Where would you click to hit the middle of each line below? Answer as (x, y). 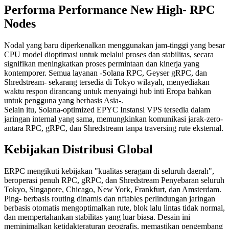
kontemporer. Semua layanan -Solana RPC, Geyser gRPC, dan (106, 73)
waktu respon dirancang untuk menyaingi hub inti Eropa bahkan (108, 91)
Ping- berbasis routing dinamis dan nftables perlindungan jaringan (110, 199)
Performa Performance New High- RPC (109, 9)
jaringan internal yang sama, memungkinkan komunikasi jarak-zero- (113, 119)
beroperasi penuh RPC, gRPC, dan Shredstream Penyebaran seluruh (114, 180)
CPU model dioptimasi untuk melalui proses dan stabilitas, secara (109, 54)
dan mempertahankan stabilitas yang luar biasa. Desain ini (97, 217)
